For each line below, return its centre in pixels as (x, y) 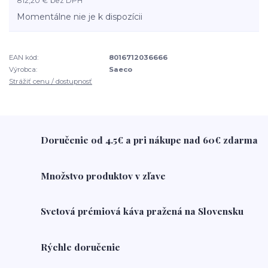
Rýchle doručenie (81, 247)
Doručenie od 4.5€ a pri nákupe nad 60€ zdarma (150, 140)
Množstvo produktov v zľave (103, 175)
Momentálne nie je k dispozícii (80, 16)
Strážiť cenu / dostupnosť (51, 82)
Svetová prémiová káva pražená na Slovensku (142, 211)
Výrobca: (23, 69)
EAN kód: (24, 57)
